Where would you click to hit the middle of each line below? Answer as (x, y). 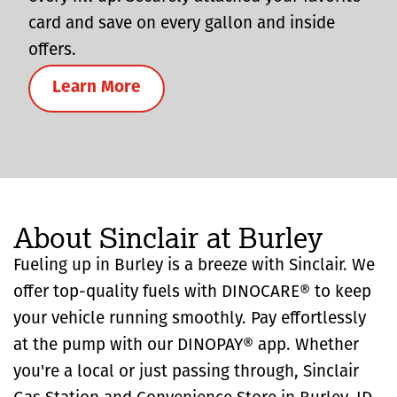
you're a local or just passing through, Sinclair (186, 372)
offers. (52, 51)
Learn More (97, 88)
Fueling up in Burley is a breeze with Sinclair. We (194, 266)
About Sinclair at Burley (168, 237)
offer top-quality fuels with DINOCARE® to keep (192, 292)
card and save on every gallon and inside (182, 24)
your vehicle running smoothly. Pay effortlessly (190, 319)
